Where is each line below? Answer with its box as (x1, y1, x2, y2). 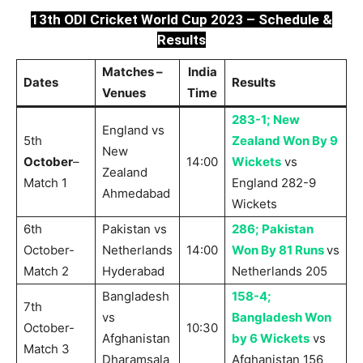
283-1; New (232, 112, 300, 128)
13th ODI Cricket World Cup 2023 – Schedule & (31, 11, 332, 28)
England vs (102, 122, 164, 139)
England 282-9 (232, 175, 316, 191)
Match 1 (23, 175, 67, 191)
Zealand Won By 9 (232, 133, 338, 149)
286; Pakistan (232, 221, 314, 237)
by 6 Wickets (232, 331, 310, 347)
